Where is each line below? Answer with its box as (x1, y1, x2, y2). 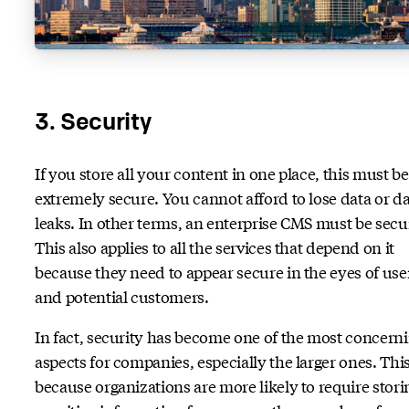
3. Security (35, 107, 152, 137)
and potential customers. (35, 284, 209, 308)
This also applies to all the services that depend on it (35, 235, 394, 258)
